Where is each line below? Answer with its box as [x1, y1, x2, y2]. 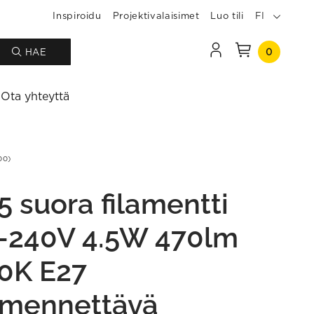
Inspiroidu [53, 11, 102, 20]
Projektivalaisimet [112, 11, 200, 20]
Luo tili [210, 11, 244, 20]
